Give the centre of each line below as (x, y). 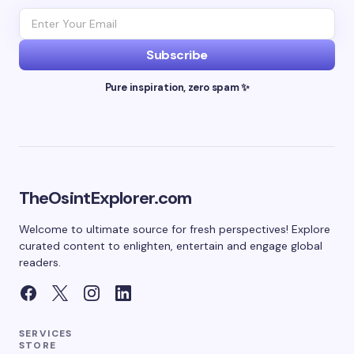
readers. (40, 262)
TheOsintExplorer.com (105, 198)
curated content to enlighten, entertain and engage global (171, 246)
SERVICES (46, 333)
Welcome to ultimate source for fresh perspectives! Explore (175, 229)
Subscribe (177, 55)
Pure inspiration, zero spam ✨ (177, 87)
